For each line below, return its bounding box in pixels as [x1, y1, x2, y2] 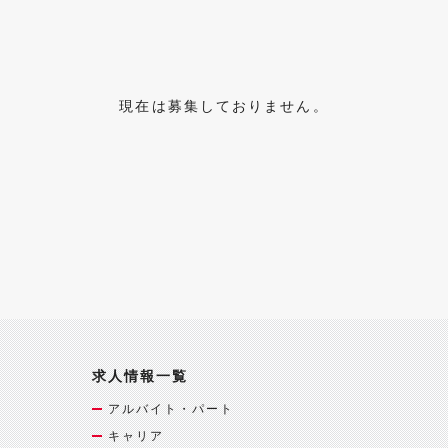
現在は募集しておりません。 [119, 97, 329, 114]
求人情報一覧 [91, 367, 189, 384]
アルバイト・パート [107, 401, 235, 416]
